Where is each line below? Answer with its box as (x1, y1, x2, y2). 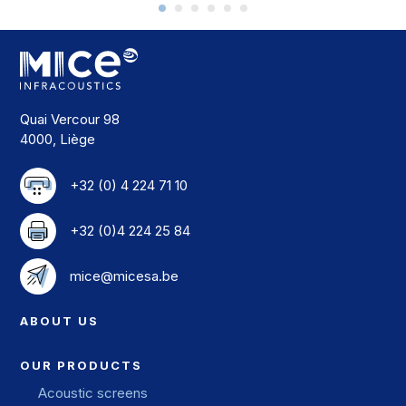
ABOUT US (20, 314, 100, 328)
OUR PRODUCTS (20, 358, 143, 372)
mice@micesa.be (70, 267, 179, 285)
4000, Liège (20, 130, 96, 148)
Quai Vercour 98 (20, 111, 121, 128)
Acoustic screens (38, 384, 149, 401)
